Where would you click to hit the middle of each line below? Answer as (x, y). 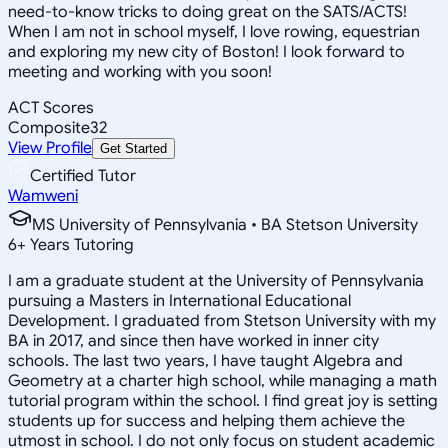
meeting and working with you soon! (140, 71)
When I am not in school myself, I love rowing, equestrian (214, 31)
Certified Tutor (83, 175)
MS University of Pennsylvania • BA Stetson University (225, 224)
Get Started (133, 148)
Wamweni (43, 195)
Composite (49, 127)
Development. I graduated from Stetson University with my (222, 320)
